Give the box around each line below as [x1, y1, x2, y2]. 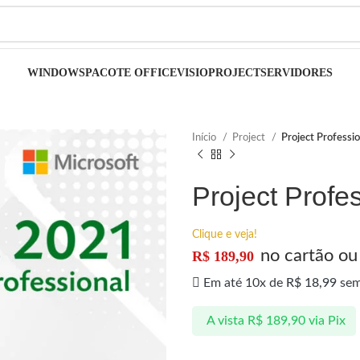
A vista [206, 314, 244, 328]
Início [192, 132, 219, 143]
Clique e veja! [192, 229, 257, 240]
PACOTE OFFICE [85, 67, 177, 79]
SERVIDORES [260, 67, 333, 79]
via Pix [308, 314, 346, 328]
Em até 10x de [203, 276, 286, 289]
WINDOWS [27, 67, 85, 79]
